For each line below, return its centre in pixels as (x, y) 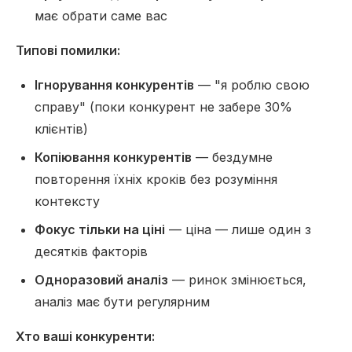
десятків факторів (91, 251)
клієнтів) (61, 129)
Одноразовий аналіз (101, 280)
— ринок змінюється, (237, 280)
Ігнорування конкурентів (114, 85)
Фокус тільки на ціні (100, 229)
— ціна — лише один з (238, 229)
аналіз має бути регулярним (122, 302)
